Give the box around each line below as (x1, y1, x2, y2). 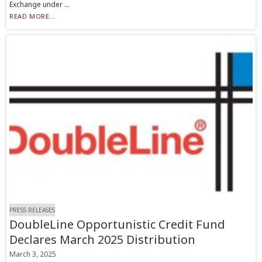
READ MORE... (9, 12, 56, 21)
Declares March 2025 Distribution (9, 232, 196, 248)
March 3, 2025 (9, 249, 57, 260)
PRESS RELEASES (9, 206, 56, 215)
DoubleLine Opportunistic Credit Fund (9, 216, 226, 233)
